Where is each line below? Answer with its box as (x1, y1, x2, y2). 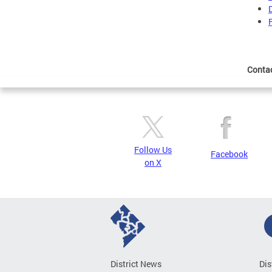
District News (110, 258, 161, 270)
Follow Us (134, 144, 172, 155)
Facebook (211, 148, 248, 160)
